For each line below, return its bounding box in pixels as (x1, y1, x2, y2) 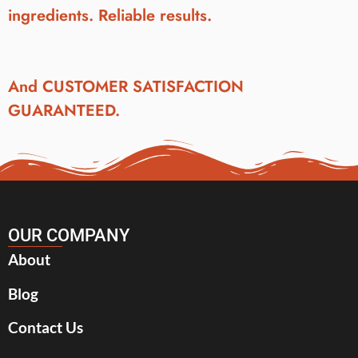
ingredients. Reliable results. (8, 4, 212, 28)
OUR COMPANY (8, 225, 129, 246)
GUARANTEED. (8, 98, 120, 122)
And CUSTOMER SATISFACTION (8, 74, 244, 98)
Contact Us (8, 318, 83, 337)
